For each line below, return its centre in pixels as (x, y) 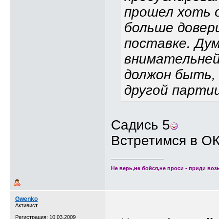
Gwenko (26, 199)
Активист (26, 205)
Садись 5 (141, 125)
